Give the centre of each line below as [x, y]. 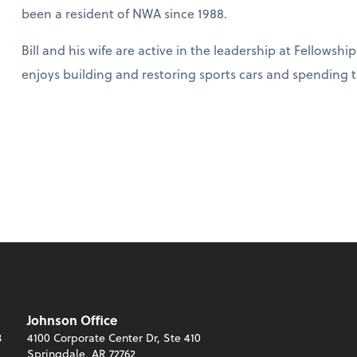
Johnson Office [72, 320]
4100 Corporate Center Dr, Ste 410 [114, 338]
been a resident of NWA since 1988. [124, 13]
